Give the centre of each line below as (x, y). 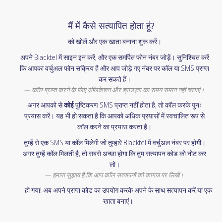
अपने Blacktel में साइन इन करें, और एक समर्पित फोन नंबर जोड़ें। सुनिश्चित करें (114, 57)
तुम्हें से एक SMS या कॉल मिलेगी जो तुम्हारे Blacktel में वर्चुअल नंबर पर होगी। (114, 142)
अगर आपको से (46, 105)
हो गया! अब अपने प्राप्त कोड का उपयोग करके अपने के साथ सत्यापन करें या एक (118, 190)
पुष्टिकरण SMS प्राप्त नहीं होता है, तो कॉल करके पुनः (138, 105)
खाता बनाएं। (118, 201)
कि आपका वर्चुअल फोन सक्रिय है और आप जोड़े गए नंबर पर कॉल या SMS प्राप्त (114, 68)
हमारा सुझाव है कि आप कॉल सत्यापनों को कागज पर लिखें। (118, 175)
